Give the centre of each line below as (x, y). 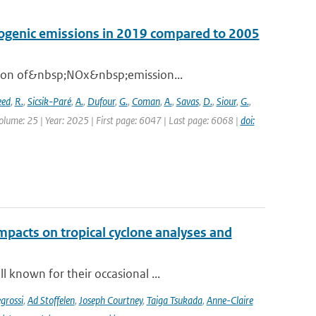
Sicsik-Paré (49, 101)
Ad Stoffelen (51, 300)
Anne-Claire (230, 300)
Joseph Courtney (110, 300)
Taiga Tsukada (174, 300)
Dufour (101, 101)
